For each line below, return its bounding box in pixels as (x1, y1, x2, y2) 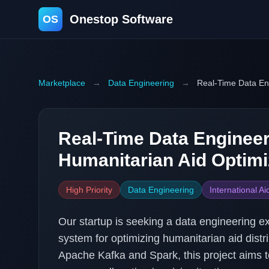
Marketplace (38, 78, 85, 88)
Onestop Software (70, 13, 173, 26)
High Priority (66, 185, 112, 195)
